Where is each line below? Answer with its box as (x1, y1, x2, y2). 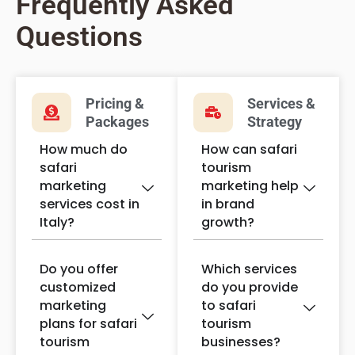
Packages (85, 113, 149, 130)
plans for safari (40, 314, 137, 333)
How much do (40, 139, 128, 158)
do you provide (201, 277, 298, 296)
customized (40, 277, 116, 296)
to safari (201, 296, 256, 315)
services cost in (40, 194, 139, 213)
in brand (201, 194, 254, 213)
